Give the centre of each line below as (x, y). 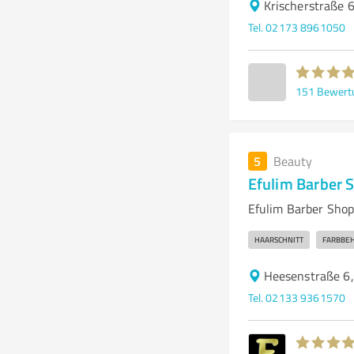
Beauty (293, 161)
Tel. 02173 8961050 (297, 27)
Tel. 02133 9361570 (297, 298)
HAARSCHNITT (279, 239)
